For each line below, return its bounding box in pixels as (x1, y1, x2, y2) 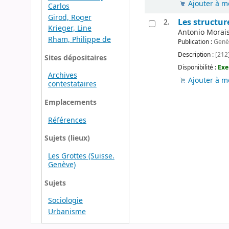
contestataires (48, 79, 97, 90)
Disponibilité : (178, 63, 218, 73)
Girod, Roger (48, 12, 91, 23)
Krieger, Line (48, 23, 91, 34)
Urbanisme (48, 207, 86, 218)
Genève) (48, 159, 76, 171)
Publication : (178, 37, 214, 47)
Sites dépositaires (44, 52, 107, 63)
